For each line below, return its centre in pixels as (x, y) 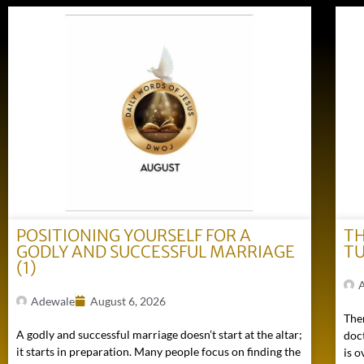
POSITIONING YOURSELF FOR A (134, 236)
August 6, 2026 (128, 301)
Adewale (53, 301)
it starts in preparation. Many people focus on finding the (158, 352)
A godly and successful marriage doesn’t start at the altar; (159, 335)
